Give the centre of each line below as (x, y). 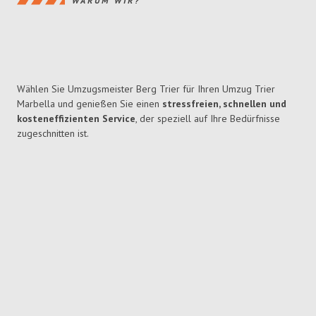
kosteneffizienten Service (76, 119)
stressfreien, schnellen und (224, 104)
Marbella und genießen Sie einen (90, 104)
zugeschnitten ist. (53, 134)
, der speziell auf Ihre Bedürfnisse (208, 119)
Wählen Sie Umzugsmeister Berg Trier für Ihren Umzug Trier (146, 89)
